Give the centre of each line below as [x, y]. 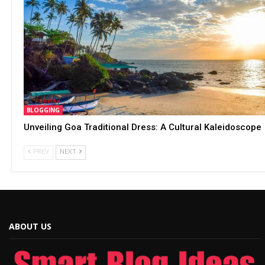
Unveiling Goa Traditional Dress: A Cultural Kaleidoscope [142, 127]
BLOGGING [43, 110]
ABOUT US [30, 226]
